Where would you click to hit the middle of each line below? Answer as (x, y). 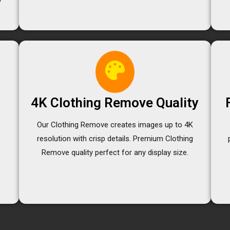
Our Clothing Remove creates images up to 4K (115, 124)
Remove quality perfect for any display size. (115, 152)
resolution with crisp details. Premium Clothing (115, 138)
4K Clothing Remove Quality (115, 102)
